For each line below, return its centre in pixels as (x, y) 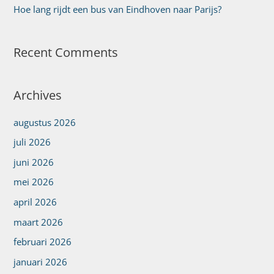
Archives (38, 95)
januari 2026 (41, 262)
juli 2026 (32, 142)
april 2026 (35, 202)
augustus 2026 (45, 122)
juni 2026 (34, 162)
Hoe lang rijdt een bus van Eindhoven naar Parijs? (118, 9)
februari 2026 (43, 242)
